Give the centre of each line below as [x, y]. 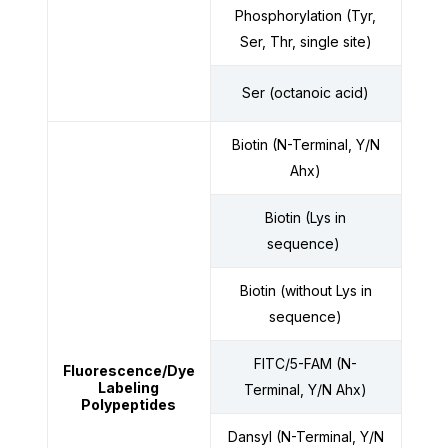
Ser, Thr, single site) [305, 41]
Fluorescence [112, 370]
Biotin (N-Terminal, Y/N [305, 144]
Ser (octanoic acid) [305, 92]
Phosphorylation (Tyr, [305, 15]
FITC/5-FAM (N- [305, 363]
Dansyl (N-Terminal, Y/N [305, 436]
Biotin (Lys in [305, 217]
